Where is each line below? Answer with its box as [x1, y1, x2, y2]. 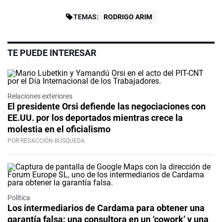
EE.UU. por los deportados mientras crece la [7, 112, 183, 123]
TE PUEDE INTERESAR [7, 48, 96, 58]
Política [7, 194, 30, 202]
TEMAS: [73, 13, 99, 21]
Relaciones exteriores [7, 92, 72, 101]
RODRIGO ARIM [103, 13, 152, 21]
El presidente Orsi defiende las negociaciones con [7, 101, 206, 112]
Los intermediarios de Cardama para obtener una [7, 203, 205, 214]
